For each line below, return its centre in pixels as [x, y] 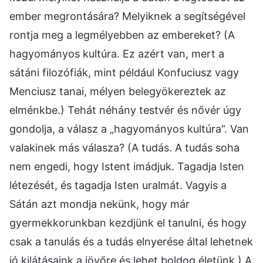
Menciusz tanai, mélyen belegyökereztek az [118, 91]
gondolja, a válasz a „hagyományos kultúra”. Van [129, 129]
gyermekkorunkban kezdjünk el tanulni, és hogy [128, 222]
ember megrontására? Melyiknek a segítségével [127, 16]
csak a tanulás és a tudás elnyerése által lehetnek [131, 241]
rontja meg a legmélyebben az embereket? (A [122, 35]
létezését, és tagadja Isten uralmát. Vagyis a [118, 185]
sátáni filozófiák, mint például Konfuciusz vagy [124, 72]
